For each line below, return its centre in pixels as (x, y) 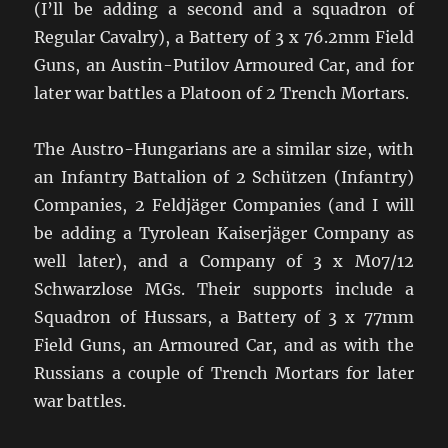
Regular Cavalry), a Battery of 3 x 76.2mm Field (224, 37)
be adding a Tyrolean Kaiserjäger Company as (224, 233)
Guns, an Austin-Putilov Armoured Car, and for (224, 65)
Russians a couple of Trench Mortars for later (224, 373)
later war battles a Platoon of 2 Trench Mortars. (222, 93)
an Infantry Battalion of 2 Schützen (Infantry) (224, 177)
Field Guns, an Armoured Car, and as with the (224, 345)
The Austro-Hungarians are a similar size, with (224, 149)
